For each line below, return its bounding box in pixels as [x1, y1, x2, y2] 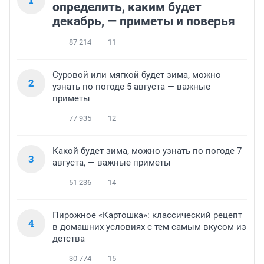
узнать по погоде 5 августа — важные [52, 81, 210, 93]
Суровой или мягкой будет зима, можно [52, 70, 221, 81]
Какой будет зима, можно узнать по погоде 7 [52, 146, 242, 157]
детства [52, 233, 85, 245]
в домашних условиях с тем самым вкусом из [52, 222, 246, 233]
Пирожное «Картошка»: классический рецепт [52, 210, 242, 221]
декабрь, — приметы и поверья [52, 14, 235, 29]
